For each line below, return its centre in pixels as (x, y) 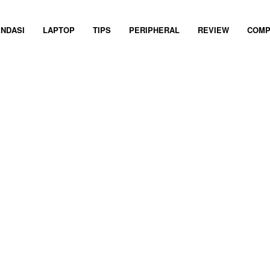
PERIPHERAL (155, 30)
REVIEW (214, 30)
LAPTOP (59, 30)
